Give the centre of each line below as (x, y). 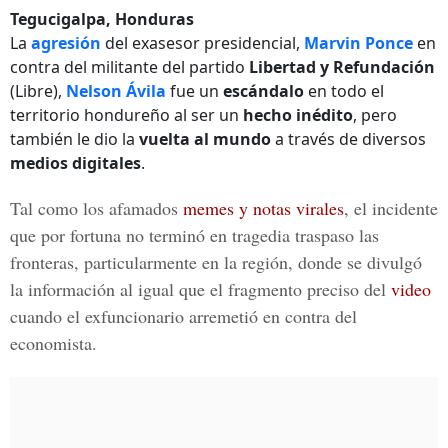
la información (62, 289)
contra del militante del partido (129, 67)
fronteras (42, 262)
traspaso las (337, 235)
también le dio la (74, 139)
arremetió (223, 316)
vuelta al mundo (205, 139)
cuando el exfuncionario (99, 316)
